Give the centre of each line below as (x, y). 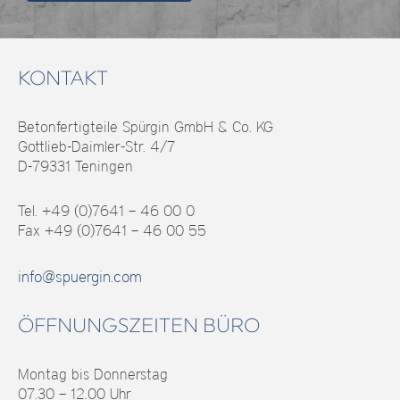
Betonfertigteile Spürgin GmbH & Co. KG (146, 127)
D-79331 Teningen (75, 167)
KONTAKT (63, 78)
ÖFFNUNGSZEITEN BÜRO (139, 325)
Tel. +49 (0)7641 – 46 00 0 (106, 211)
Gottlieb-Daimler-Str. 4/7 (96, 147)
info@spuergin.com (80, 277)
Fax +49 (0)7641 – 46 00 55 (112, 231)
